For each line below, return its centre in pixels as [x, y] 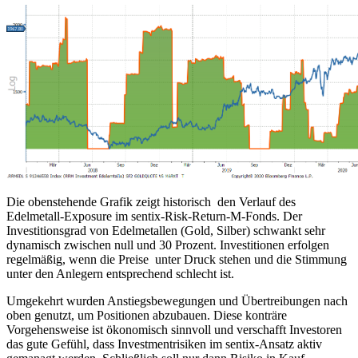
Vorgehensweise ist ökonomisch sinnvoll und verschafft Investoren [174, 330]
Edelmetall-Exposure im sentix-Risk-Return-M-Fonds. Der [154, 217]
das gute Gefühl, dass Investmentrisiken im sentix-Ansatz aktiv [164, 344]
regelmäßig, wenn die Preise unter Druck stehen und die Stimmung [177, 260]
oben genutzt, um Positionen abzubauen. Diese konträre [147, 316]
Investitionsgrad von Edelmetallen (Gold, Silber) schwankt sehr [166, 231]
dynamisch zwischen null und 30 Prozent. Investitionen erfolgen [168, 245]
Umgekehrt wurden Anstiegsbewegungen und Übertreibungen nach [177, 301]
